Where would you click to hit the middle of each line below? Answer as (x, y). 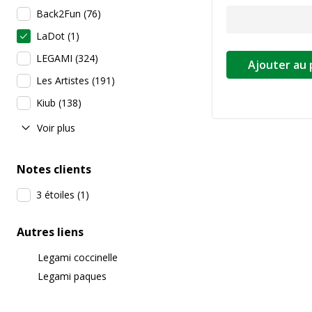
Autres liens (50, 232)
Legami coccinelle (78, 257)
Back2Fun (58, 14)
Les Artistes (63, 80)
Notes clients (54, 169)
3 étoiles (55, 195)
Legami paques (72, 276)
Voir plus (56, 127)
